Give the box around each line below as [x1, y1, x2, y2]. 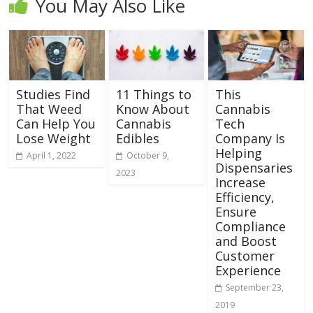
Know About [115, 100, 189, 117]
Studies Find [16, 85, 91, 103]
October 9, [126, 149, 169, 161]
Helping [214, 144, 262, 161]
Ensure [214, 203, 256, 220]
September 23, [225, 281, 284, 293]
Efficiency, [214, 188, 275, 205]
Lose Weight [16, 129, 92, 147]
